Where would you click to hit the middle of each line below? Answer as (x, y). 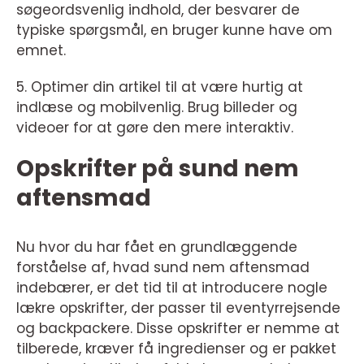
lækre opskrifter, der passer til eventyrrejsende (178, 308)
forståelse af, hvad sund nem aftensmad (163, 268)
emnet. (41, 51)
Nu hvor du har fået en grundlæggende (157, 247)
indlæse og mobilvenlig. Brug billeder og (157, 108)
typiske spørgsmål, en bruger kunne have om (174, 30)
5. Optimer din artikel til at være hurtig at (160, 87)
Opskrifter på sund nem (158, 169)
